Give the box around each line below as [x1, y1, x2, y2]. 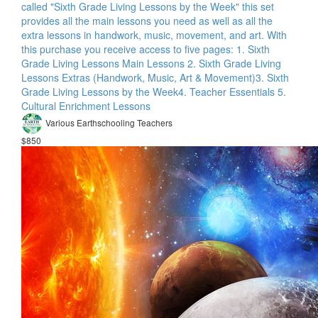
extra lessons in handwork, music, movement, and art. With [21, 28, 287, 42]
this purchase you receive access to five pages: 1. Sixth [21, 42, 270, 56]
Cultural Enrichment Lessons [21, 99, 150, 113]
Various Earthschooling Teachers [45, 116, 172, 128]
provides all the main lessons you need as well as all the [21, 13, 273, 28]
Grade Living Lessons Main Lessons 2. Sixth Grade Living [21, 56, 281, 70]
